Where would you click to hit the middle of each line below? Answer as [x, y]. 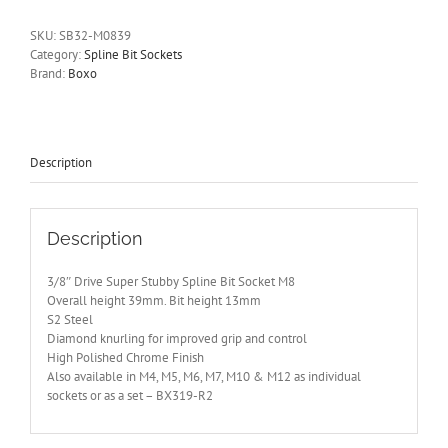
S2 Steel [69, 319]
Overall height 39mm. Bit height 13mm [153, 300]
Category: [57, 55]
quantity [111, 157]
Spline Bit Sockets [133, 55]
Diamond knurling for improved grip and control [176, 338]
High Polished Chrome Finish [125, 357]
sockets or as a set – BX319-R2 [129, 395]
